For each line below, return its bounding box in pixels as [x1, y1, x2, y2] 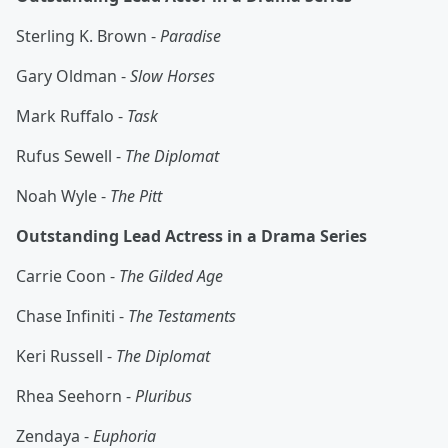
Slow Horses [130, 65, 215, 88]
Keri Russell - [16, 345, 116, 368]
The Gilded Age [119, 265, 223, 288]
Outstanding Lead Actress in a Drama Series [16, 225, 367, 248]
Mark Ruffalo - [16, 105, 127, 128]
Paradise [160, 25, 221, 48]
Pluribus [135, 385, 192, 408]
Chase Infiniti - [16, 305, 128, 328]
